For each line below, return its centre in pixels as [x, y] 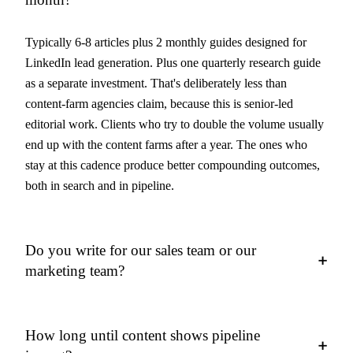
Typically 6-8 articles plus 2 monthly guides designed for [166, 42]
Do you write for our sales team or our [141, 250]
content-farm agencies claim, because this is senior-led [159, 104]
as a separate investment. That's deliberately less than [156, 83]
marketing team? [75, 271]
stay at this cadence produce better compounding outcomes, [173, 165]
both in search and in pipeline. [100, 186]
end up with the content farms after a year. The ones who [166, 145]
